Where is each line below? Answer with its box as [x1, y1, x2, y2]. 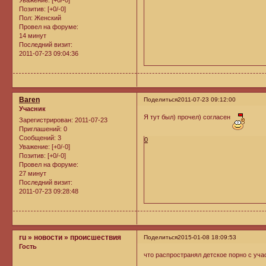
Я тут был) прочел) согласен [144, 113, 233, 121]
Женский [33, 14, 61, 22]
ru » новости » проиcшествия [19, 233, 121, 242]
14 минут [19, 32, 46, 40]
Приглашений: [19, 125, 62, 133]
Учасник [19, 105, 46, 112]
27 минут [19, 170, 46, 178]
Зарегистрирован [19, 116, 71, 124]
